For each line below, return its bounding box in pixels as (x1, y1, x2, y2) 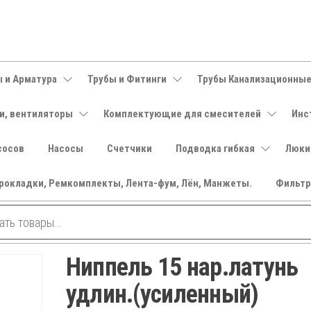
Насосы (47, 142, 83, 155)
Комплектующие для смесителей (103, 108, 261, 120)
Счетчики (106, 142, 152, 155)
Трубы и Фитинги (87, 73, 167, 85)
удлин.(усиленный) (65, 280, 259, 309)
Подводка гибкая (175, 142, 255, 155)
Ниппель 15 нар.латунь (65, 253, 299, 282)
